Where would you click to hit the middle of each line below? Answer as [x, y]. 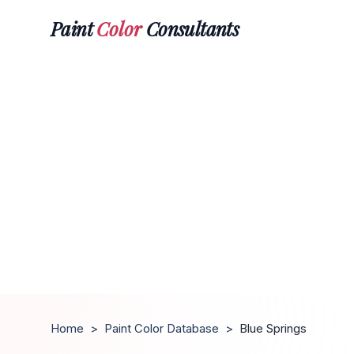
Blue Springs [273, 328]
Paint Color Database [162, 328]
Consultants [190, 28]
